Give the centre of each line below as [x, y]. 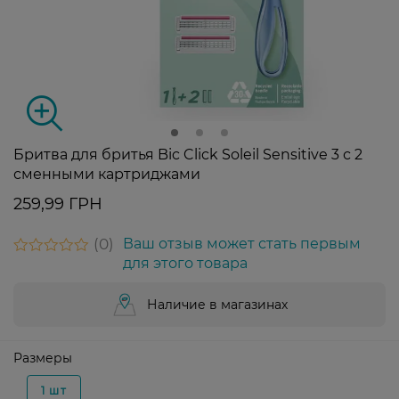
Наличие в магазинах [217, 305]
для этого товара [185, 264]
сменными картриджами [107, 175]
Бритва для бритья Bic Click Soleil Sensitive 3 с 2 [188, 155]
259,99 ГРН [58, 204]
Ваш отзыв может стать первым [242, 244]
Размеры [43, 358]
